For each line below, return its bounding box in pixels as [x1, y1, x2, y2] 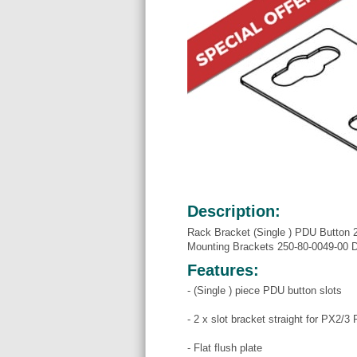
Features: [187, 261, 259, 279]
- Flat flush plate [187, 342, 262, 354]
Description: [187, 202, 280, 221]
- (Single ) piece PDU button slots [187, 284, 342, 296]
